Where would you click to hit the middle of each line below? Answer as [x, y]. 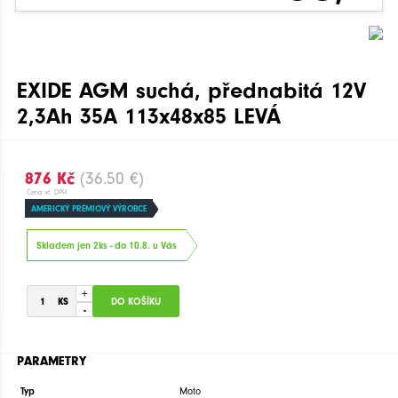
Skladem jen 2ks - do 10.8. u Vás [106, 245]
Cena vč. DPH [47, 192]
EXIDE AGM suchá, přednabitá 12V [191, 90]
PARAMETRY [52, 362]
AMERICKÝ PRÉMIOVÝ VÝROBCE [88, 209]
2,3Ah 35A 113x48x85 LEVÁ [149, 115]
